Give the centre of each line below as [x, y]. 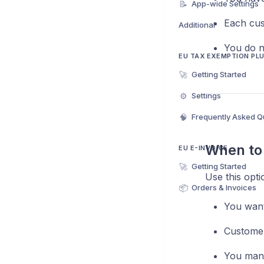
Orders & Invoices [224, 187]
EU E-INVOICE [203, 148]
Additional [197, 25]
